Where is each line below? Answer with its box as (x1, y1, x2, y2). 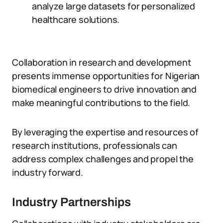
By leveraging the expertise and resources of (12, 126, 199, 138)
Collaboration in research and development (12, 56, 191, 68)
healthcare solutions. (32, 13, 120, 25)
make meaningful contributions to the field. (12, 97, 191, 109)
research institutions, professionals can (12, 139, 177, 151)
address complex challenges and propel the (12, 153, 194, 165)
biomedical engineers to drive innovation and (12, 83, 197, 95)
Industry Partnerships (12, 196, 131, 209)
